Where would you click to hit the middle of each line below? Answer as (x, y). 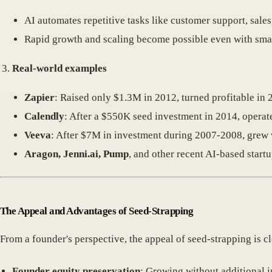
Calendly (44, 117)
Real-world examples (59, 69)
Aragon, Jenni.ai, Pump (76, 154)
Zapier (39, 98)
